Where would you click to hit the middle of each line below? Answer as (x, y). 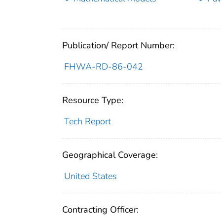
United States (90, 176)
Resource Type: (93, 100)
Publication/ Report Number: (118, 45)
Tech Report (87, 121)
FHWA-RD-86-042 (103, 66)
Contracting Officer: (100, 209)
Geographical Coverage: (110, 155)
